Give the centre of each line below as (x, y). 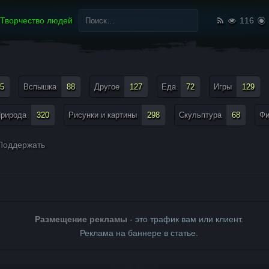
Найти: (86, 10)
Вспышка (40, 87)
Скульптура (200, 115)
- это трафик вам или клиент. (185, 219)
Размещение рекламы (81, 219)
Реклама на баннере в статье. (139, 233)
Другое (107, 87)
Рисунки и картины (103, 115)
